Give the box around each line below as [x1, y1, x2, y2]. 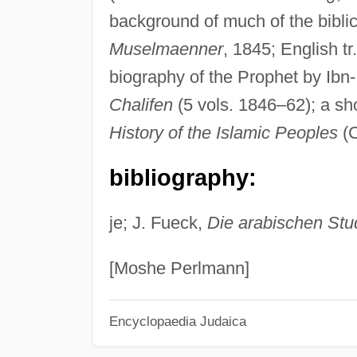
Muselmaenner [108, 38, 223, 59]
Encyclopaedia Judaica [108, 314, 246, 329]
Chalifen [108, 94, 173, 115]
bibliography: [108, 164, 257, 190]
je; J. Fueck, [108, 212, 207, 233]
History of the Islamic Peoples [108, 122, 338, 143]
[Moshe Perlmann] [108, 257, 249, 278]
